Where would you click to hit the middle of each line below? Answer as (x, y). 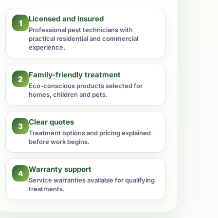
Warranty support (60, 169)
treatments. (47, 189)
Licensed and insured (66, 19)
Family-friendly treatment (75, 75)
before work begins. (59, 142)
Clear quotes (51, 122)
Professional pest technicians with (81, 30)
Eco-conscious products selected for (86, 86)
